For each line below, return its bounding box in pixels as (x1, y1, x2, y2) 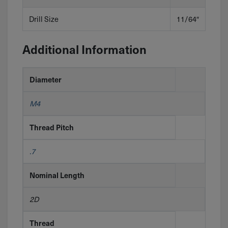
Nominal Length (29, 170, 84, 181)
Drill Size (28, 13, 59, 24)
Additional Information (22, 41, 147, 58)
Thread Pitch (29, 122, 74, 133)
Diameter (29, 74, 62, 85)
